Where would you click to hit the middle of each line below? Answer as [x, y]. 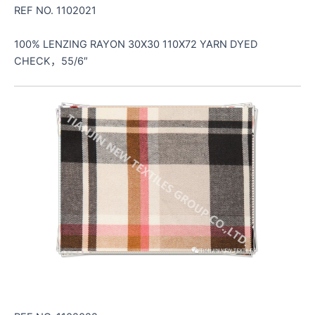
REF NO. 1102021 [55, 11]
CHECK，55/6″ [51, 61]
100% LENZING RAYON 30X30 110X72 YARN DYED [136, 44]
